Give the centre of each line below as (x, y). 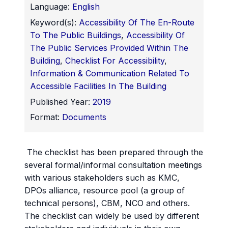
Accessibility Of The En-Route (137, 22)
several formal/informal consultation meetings (113, 165)
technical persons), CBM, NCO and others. (107, 203)
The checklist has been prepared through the (114, 152)
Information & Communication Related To (110, 73)
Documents (84, 117)
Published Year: (60, 102)
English (86, 7)
